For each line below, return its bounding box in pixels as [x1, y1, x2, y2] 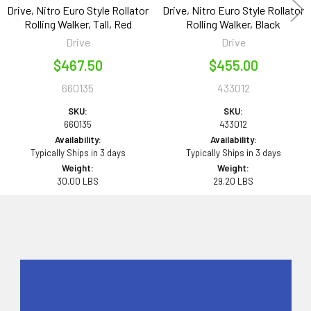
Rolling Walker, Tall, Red [24, 17, 132, 31]
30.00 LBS [57, 175, 99, 187]
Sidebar [12, 284, 82, 310]
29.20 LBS [213, 175, 253, 187]
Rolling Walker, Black [186, 17, 280, 31]
